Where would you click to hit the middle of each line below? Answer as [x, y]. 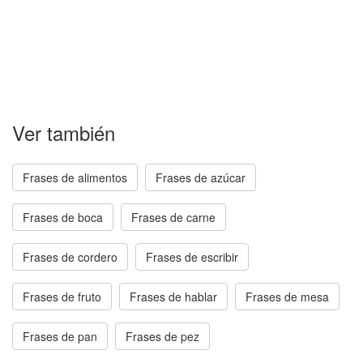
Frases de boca [63, 217]
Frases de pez [162, 336]
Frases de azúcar [201, 177]
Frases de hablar [173, 297]
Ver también [64, 132]
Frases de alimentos [75, 177]
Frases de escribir [192, 257]
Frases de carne [173, 217]
